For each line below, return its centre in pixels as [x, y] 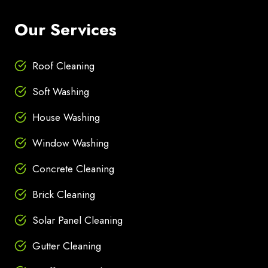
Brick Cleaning [64, 195]
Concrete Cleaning [73, 169]
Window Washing [71, 143]
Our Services [66, 30]
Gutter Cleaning [67, 246]
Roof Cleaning [63, 66]
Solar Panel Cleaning [77, 220]
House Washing [66, 118]
